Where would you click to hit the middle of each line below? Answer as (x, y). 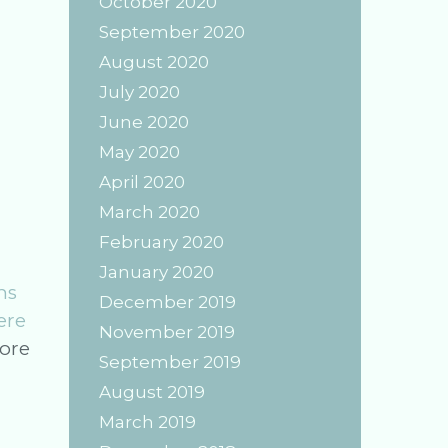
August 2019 (151, 392)
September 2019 (169, 362)
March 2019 (147, 422)
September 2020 (171, 32)
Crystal (60, 348)
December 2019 (167, 302)
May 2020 (139, 152)
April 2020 (141, 182)
